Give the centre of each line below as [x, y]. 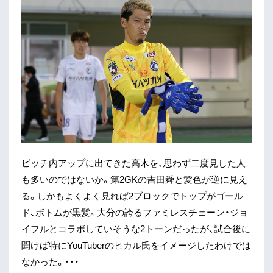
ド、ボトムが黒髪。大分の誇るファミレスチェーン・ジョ [135, 212]
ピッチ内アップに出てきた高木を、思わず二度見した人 [133, 162]
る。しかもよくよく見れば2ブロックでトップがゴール [132, 195]
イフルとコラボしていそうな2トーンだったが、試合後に [136, 228]
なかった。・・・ [50, 261]
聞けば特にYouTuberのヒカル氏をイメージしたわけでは [136, 245]
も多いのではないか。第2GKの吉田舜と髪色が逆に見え [134, 179]
